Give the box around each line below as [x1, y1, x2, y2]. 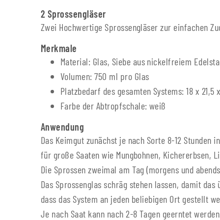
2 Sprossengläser [41, 8, 106, 20]
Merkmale [41, 42, 77, 55]
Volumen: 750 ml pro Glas [60, 70, 149, 82]
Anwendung [41, 121, 84, 133]
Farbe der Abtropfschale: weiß [60, 100, 166, 112]
